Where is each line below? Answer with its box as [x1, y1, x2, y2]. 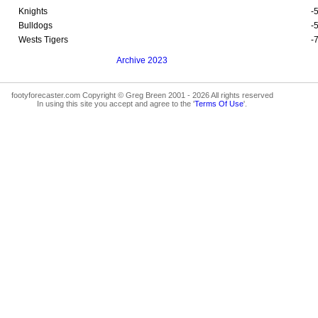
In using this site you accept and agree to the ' [37, 99, 194, 108]
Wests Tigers [18, 34, 68, 45]
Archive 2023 [116, 55, 168, 65]
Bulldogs [18, 20, 53, 31]
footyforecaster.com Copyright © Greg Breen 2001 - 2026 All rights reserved [11, 90, 273, 99]
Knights [18, 6, 48, 16]
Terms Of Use [194, 99, 243, 108]
